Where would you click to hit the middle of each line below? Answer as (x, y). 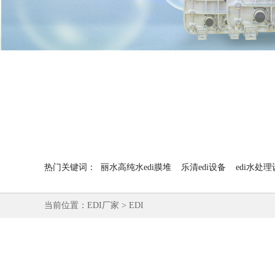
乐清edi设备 (203, 167)
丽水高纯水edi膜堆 (136, 167)
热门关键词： (70, 167)
